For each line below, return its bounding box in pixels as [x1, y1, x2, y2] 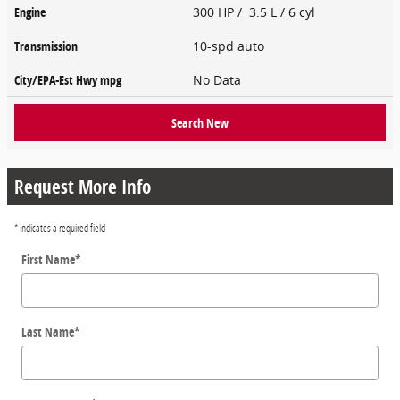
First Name [21, 250, 75, 268]
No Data [193, 71, 248, 88]
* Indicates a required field [14, 220, 105, 235]
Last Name [21, 322, 74, 340]
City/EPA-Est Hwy [14, 71, 100, 88]
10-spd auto [193, 37, 268, 54]
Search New [171, 113, 229, 131]
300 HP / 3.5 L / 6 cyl [193, 3, 319, 21]
